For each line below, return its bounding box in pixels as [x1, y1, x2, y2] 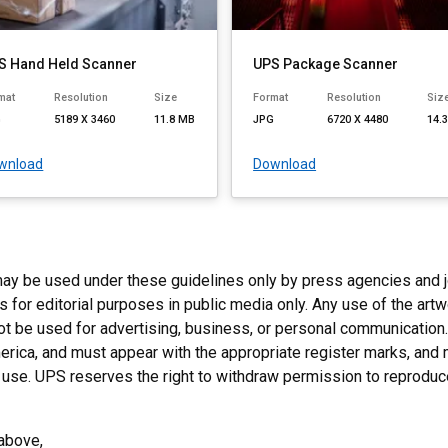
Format [253, 91, 289, 105]
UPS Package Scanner [253, 55, 399, 72]
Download [253, 156, 317, 173]
